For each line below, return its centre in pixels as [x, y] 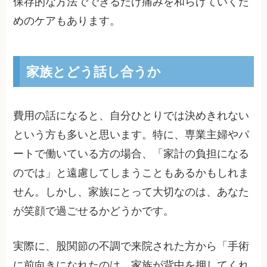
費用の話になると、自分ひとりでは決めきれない [131, 115]
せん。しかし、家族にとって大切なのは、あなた [131, 192]
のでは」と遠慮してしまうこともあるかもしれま [131, 173]
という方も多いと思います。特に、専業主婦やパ [131, 134]
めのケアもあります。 [67, 21]
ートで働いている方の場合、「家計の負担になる [131, 153]
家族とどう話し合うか [93, 71]
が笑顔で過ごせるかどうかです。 [94, 211]
